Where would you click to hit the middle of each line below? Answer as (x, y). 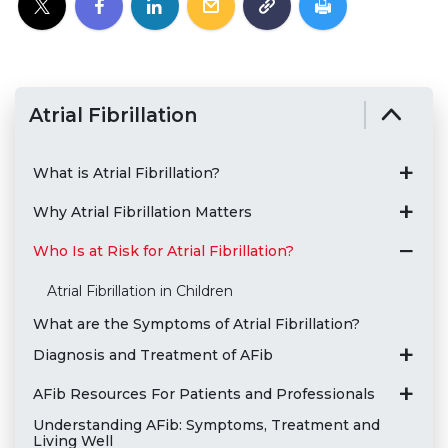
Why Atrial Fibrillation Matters (142, 211)
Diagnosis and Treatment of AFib (152, 354)
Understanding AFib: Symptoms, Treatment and (206, 424)
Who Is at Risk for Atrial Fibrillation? (163, 250)
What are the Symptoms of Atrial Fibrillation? (196, 323)
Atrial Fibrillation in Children (139, 290)
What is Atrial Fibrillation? (126, 172)
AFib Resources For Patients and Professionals (203, 393)
